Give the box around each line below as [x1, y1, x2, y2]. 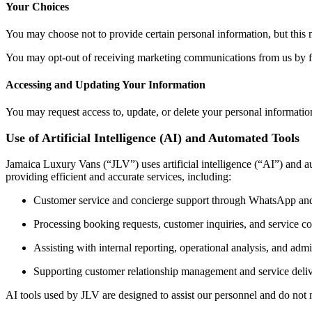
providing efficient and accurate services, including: [6, 171, 231, 183]
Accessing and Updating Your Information [6, 79, 205, 91]
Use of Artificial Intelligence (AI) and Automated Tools [6, 131, 299, 146]
